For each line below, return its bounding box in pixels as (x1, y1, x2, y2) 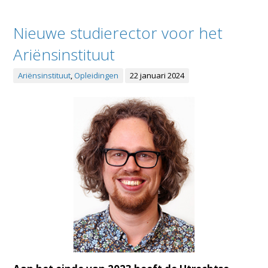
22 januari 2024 (130, 70, 185, 81)
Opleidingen (74, 70, 119, 81)
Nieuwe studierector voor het (13, 22, 223, 44)
